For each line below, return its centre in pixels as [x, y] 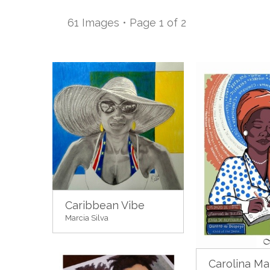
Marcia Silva [87, 218]
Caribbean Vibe [105, 206]
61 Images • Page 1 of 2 [127, 23]
